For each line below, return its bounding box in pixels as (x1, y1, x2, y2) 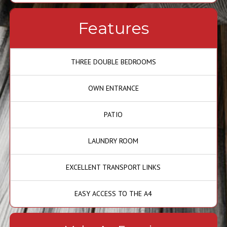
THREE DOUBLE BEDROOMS (70, 57, 156, 66)
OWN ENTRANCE (88, 84, 139, 93)
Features (78, 18, 149, 38)
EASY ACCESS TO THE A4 (74, 189, 153, 198)
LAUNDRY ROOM (88, 136, 139, 145)
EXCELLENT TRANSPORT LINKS (66, 163, 161, 172)
